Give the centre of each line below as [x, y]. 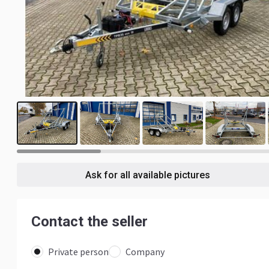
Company [145, 252]
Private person [78, 252]
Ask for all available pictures [147, 175]
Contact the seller [89, 222]
